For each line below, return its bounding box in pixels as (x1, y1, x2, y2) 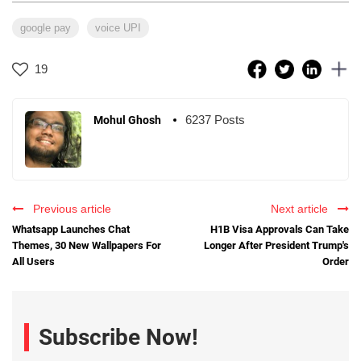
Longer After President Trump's (204, 239, 349, 251)
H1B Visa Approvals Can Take (210, 222, 349, 235)
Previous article (27, 201, 111, 215)
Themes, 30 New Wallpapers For (12, 239, 161, 251)
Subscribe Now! (39, 324, 198, 351)
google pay (20, 21, 71, 34)
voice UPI (95, 21, 141, 34)
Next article (271, 201, 334, 215)
